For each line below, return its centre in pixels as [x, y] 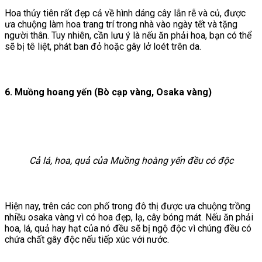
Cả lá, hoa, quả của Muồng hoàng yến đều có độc [131, 160]
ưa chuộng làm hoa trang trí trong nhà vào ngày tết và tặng [121, 24]
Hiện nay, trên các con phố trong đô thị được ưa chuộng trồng [127, 206]
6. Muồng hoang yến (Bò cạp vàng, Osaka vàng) [108, 92]
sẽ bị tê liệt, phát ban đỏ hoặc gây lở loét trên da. [103, 46]
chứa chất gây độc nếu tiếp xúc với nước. [87, 239]
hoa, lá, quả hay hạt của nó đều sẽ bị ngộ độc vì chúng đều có [128, 228]
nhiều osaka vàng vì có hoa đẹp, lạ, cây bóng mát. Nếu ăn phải [129, 217]
